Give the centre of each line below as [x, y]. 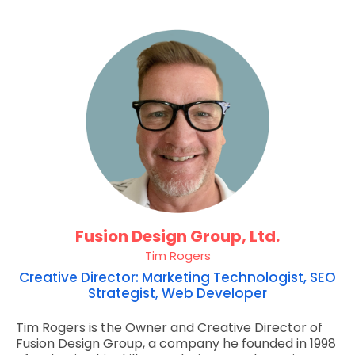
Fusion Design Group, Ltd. [177, 237]
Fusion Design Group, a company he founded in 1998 [176, 344]
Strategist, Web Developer [177, 294]
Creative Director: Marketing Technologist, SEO [177, 278]
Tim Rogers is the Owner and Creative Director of [169, 328]
